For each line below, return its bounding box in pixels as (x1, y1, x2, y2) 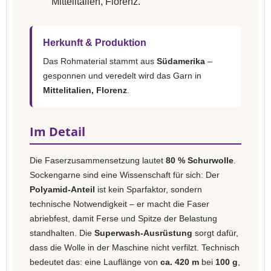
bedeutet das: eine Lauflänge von (30, 257, 160, 267)
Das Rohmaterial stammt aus (43, 56, 157, 66)
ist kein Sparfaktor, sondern (95, 184, 202, 194)
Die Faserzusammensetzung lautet (30, 155, 166, 165)
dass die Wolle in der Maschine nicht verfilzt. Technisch (30, 243, 240, 252)
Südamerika (157, 56, 205, 66)
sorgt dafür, (192, 228, 238, 238)
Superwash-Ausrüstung (94, 228, 192, 238)
